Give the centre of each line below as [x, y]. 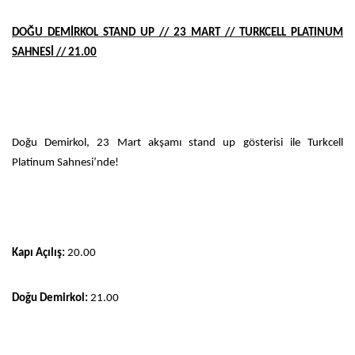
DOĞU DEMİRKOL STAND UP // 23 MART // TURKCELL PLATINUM [177, 32]
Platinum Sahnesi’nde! [65, 162]
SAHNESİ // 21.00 [54, 52]
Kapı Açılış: [38, 253]
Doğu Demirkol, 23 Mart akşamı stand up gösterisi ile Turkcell [177, 143]
